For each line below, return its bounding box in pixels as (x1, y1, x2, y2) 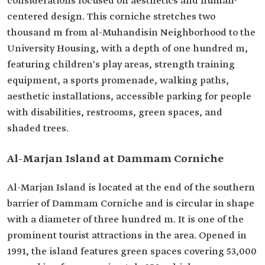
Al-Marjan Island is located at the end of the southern (7, 182, 255, 194)
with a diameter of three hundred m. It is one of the (7, 214, 244, 226)
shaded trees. (7, 122, 69, 135)
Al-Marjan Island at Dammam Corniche (7, 152, 224, 166)
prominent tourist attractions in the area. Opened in (7, 230, 247, 242)
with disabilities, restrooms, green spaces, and (7, 106, 222, 119)
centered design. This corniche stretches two (7, 11, 215, 23)
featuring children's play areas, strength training (7, 59, 235, 71)
